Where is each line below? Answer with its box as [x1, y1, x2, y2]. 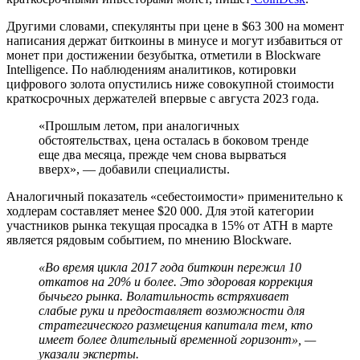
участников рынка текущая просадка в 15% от [6, 218, 263, 232]
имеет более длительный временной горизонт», [39, 332, 301, 346]
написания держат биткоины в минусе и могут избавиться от [6, 33, 342, 47]
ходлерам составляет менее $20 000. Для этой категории [6, 203, 314, 218]
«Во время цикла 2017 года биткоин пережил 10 [39, 260, 301, 274]
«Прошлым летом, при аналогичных [39, 118, 239, 133]
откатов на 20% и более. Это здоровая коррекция [39, 274, 313, 288]
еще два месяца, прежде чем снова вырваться [39, 147, 286, 162]
